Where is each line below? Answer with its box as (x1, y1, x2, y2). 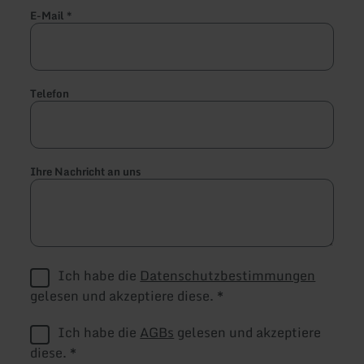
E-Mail (30, 6, 67, 24)
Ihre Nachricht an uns (30, 162, 141, 180)
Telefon (30, 84, 70, 102)
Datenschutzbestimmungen (140, 264, 316, 286)
